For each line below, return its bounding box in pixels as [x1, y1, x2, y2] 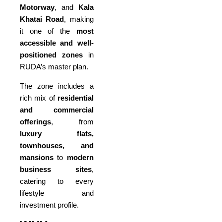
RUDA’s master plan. [20, 62, 88, 71]
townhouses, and [20, 141, 94, 150]
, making [64, 14, 94, 23]
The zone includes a [20, 81, 94, 90]
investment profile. [20, 200, 79, 209]
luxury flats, [20, 129, 94, 138]
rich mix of [20, 93, 57, 102]
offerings [20, 117, 51, 126]
